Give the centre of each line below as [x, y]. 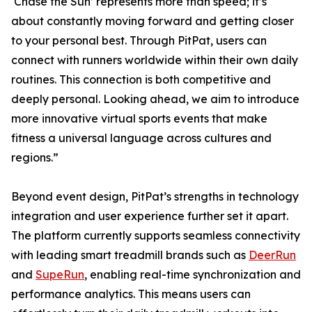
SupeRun [60, 274]
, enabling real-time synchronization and [193, 274]
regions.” [35, 157]
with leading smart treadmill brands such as [130, 255]
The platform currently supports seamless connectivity [156, 235]
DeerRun [272, 255]
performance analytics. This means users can [131, 294]
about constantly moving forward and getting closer [153, 21]
